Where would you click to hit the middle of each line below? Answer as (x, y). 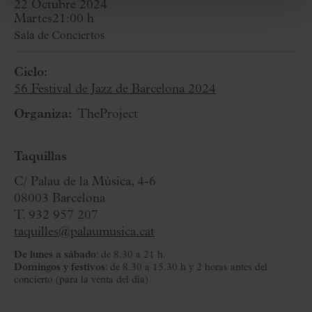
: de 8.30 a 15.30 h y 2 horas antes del (186, 268)
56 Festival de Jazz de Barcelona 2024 (115, 89)
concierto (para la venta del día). (83, 280)
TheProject (108, 115)
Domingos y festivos (60, 268)
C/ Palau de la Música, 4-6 (85, 182)
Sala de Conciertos (59, 36)
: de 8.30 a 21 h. (131, 255)
